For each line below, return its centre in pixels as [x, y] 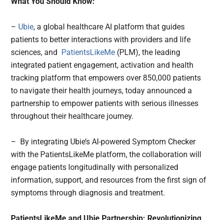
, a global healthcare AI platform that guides [109, 27]
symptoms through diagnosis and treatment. [88, 192]
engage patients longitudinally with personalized [95, 167]
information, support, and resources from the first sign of [109, 180]
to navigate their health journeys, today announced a [102, 90]
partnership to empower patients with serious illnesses [105, 103]
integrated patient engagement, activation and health [102, 65]
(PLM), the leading [148, 52]
